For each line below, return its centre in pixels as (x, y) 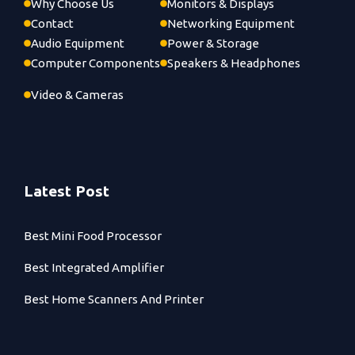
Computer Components (95, 63)
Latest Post (67, 191)
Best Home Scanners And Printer (114, 299)
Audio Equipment (78, 43)
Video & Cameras (77, 94)
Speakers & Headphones (234, 63)
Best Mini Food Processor (93, 235)
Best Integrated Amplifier (94, 267)
